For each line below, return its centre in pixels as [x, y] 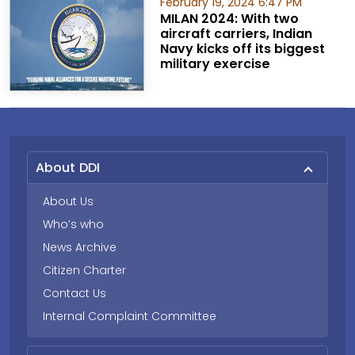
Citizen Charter [84, 270]
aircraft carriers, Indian [236, 34]
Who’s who [73, 224]
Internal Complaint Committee [130, 316]
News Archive [80, 247]
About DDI [68, 168]
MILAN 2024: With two [229, 19]
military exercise [215, 64]
